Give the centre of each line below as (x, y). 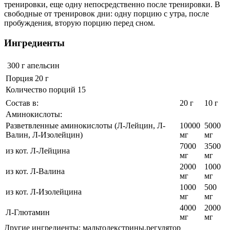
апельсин (43, 66)
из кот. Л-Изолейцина (44, 192)
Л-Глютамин (28, 213)
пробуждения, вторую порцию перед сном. (80, 23)
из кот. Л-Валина (35, 171)
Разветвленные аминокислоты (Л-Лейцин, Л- (85, 126)
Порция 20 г (27, 79)
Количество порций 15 (46, 90)
